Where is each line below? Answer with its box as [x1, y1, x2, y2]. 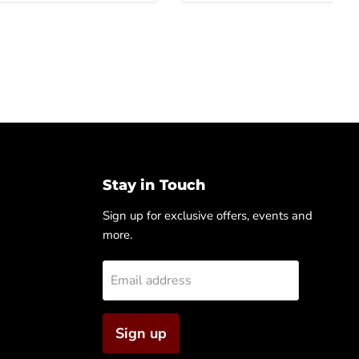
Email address [111, 272, 192, 290]
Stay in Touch [103, 176, 207, 195]
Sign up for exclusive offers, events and [103, 208, 313, 224]
